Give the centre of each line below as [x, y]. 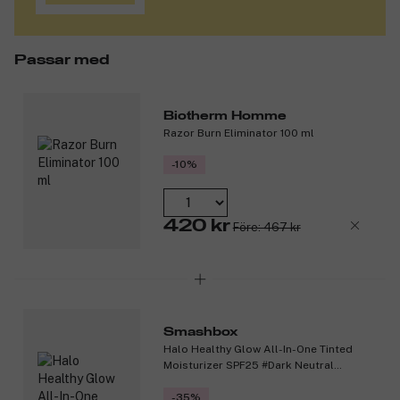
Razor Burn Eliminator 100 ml [238, 133]
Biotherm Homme [225, 116]
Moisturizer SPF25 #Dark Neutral [248, 366]
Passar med [62, 59]
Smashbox [200, 333]
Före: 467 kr [267, 228]
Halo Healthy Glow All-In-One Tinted [258, 350]
